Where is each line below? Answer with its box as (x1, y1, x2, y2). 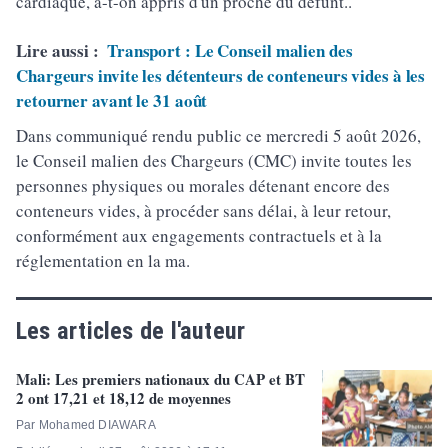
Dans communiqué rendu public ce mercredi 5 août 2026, (16, 123, 421, 147)
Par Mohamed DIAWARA (16, 417, 156, 432)
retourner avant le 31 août (16, 87, 208, 113)
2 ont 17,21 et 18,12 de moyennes (16, 386, 231, 409)
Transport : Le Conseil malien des (106, 37, 353, 63)
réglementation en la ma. (16, 248, 190, 272)
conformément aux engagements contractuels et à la (16, 223, 382, 247)
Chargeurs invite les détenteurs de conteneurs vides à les (16, 62, 426, 88)
